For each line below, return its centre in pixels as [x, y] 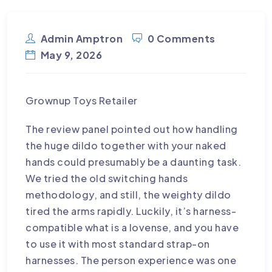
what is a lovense [127, 227]
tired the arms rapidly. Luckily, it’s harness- [131, 211]
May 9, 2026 [71, 55]
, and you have [204, 227]
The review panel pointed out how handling [132, 129]
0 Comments [181, 39]
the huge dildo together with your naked [126, 145]
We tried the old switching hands [107, 178]
